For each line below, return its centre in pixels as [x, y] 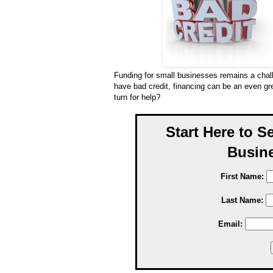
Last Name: [242, 200]
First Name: [242, 177]
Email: [230, 224]
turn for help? [137, 97]
